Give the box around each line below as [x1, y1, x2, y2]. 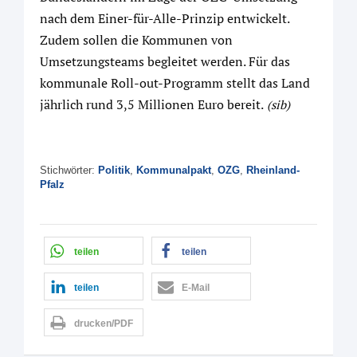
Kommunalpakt [136, 164, 211, 176]
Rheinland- [246, 164, 300, 176]
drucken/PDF [74, 318, 133, 329]
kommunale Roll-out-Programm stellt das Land [40, 74, 310, 92]
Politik [98, 164, 130, 176]
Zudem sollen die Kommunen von [40, 31, 233, 49]
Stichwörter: [40, 164, 98, 176]
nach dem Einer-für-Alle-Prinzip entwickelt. [40, 10, 289, 27]
